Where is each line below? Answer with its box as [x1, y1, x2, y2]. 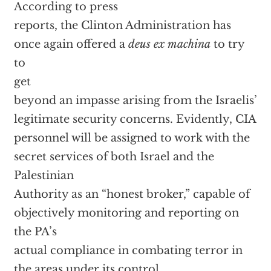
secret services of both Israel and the [13, 150, 214, 163]
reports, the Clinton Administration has [13, 19, 231, 32]
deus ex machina [128, 38, 211, 51]
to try [210, 38, 244, 51]
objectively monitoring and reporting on [13, 206, 239, 220]
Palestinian [13, 169, 74, 182]
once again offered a [13, 38, 128, 51]
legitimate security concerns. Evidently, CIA [13, 113, 256, 126]
